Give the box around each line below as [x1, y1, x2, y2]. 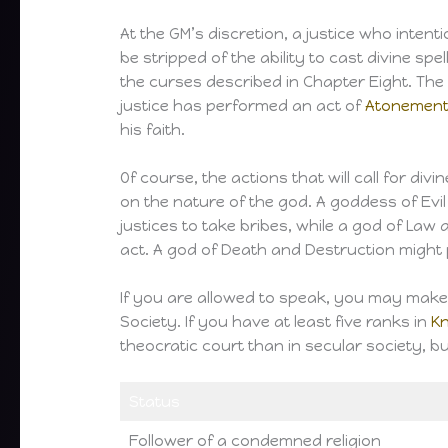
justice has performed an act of [120, 96, 366, 115]
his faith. [120, 120, 186, 139]
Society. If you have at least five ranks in [120, 312, 432, 331]
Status [128, 392, 180, 411]
